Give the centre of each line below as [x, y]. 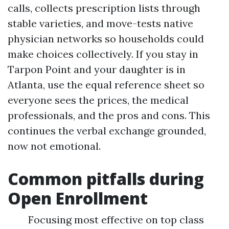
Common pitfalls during [106, 179]
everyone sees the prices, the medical [98, 100]
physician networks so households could [106, 39]
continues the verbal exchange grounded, [107, 131]
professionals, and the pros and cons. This [109, 115]
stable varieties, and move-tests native [100, 23]
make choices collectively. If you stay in [103, 54]
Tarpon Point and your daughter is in [97, 69]
